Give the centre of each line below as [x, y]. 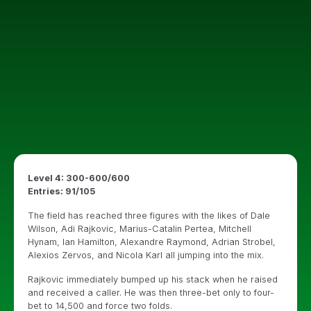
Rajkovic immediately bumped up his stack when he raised [153, 279]
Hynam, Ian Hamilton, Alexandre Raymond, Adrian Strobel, [152, 242]
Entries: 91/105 [61, 191]
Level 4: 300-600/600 [79, 178]
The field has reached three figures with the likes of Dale [149, 216]
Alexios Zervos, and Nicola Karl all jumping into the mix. [146, 255]
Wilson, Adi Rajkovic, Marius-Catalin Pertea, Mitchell [140, 229]
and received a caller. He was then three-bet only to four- [151, 293]
